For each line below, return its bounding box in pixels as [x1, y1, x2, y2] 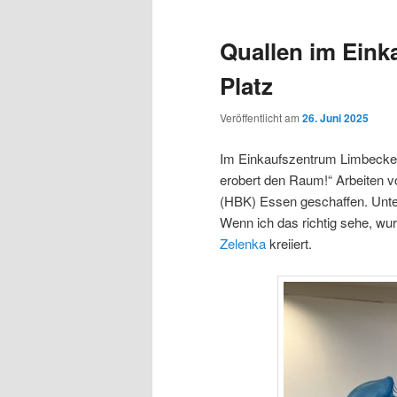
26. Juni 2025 [302, 110, 369, 127]
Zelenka [220, 233, 266, 253]
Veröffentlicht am [220, 110, 302, 126]
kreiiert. [266, 233, 312, 253]
